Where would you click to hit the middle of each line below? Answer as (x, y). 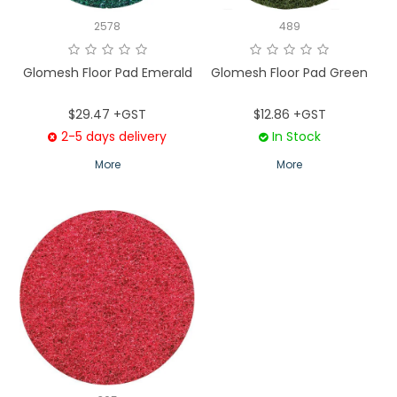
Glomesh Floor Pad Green (290, 73)
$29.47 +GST (108, 115)
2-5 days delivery (114, 137)
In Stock (296, 137)
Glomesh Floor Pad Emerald (107, 73)
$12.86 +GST (289, 115)
